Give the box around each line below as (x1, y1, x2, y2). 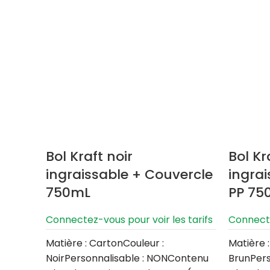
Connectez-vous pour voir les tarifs (46, 213, 213, 227)
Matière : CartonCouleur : (46, 236, 164, 251)
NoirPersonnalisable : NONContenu (46, 251, 209, 266)
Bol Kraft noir (46, 147, 133, 166)
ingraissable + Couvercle (46, 165, 213, 184)
